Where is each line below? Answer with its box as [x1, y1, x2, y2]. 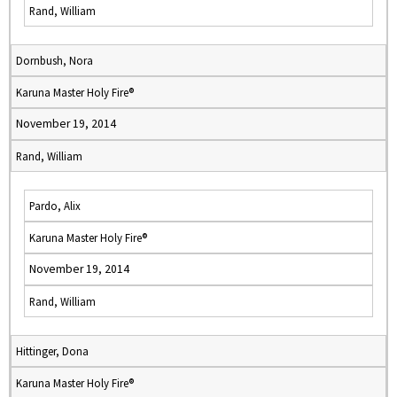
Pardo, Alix [29, 198, 81, 213]
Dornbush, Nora [16, 53, 93, 67]
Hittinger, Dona [16, 344, 89, 358]
